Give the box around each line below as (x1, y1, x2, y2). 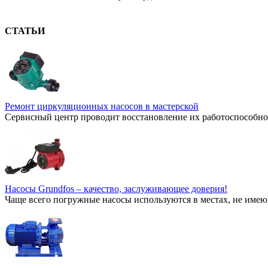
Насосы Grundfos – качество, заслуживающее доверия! (5, 183, 227, 194)
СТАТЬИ (5, 26, 45, 36)
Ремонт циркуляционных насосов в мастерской (5, 100, 199, 111)
